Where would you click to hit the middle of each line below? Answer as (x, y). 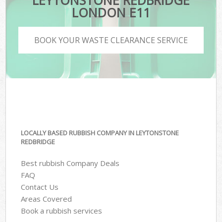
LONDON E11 (111, 13)
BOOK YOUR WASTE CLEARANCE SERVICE (111, 40)
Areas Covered (47, 198)
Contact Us (40, 187)
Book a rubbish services (62, 210)
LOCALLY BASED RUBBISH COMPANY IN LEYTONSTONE (100, 133)
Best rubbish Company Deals (70, 163)
